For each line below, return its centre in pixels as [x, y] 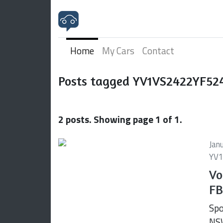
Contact [158, 51]
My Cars [118, 51]
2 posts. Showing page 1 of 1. [120, 119]
